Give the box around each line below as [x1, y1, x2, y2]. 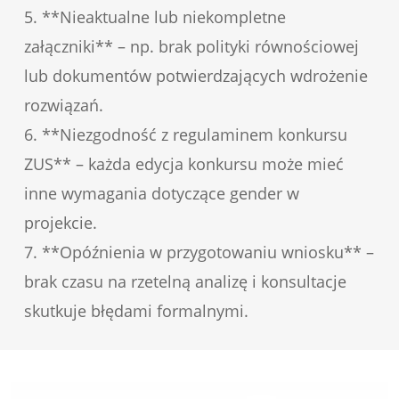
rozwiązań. [23, 94, 103, 116]
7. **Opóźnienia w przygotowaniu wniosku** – [23, 240, 374, 263]
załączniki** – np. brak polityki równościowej [23, 35, 359, 57]
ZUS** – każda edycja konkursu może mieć [23, 152, 344, 175]
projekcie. [23, 211, 97, 233]
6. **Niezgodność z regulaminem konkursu [23, 123, 347, 145]
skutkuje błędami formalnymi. [23, 299, 248, 322]
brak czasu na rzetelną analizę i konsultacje [23, 270, 346, 292]
